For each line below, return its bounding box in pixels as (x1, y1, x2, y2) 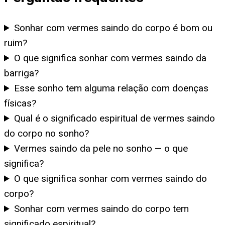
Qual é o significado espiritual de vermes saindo (14, 112, 215, 124)
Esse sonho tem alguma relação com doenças (14, 82, 209, 94)
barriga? (4, 67, 39, 79)
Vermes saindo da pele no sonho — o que (14, 142, 188, 154)
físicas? (4, 97, 36, 109)
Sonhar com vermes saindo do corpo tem (14, 202, 189, 214)
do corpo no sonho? (4, 127, 89, 139)
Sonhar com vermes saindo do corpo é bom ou (14, 22, 213, 34)
